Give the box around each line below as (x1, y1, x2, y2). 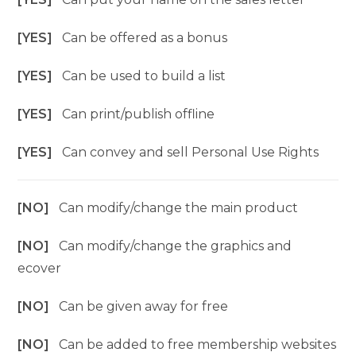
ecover (17, 261, 62, 276)
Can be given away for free (59, 299, 229, 314)
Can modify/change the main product (59, 200, 299, 215)
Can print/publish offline (62, 106, 215, 122)
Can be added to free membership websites (59, 337, 337, 352)
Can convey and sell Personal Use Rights (62, 145, 319, 160)
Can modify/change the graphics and (59, 238, 292, 253)
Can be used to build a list (62, 68, 226, 83)
